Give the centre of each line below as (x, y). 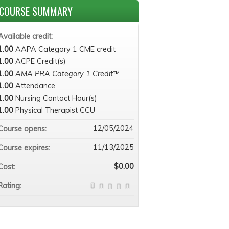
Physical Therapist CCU (55, 110)
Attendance (35, 86)
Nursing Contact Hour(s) (56, 98)
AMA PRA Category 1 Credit (64, 74)
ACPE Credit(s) (40, 61)
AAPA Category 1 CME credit (65, 49)
